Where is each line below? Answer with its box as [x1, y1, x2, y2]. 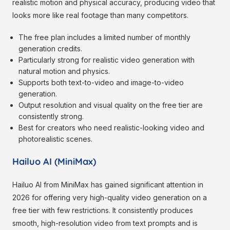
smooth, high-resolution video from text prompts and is [12, 219, 198, 228]
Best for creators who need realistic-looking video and [18, 123, 205, 132]
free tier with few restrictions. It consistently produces [12, 206, 193, 215]
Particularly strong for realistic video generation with [18, 55, 195, 65]
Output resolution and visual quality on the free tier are [18, 101, 203, 110]
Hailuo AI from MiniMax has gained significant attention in [12, 180, 203, 189]
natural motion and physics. [18, 67, 110, 76]
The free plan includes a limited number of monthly [18, 33, 191, 42]
